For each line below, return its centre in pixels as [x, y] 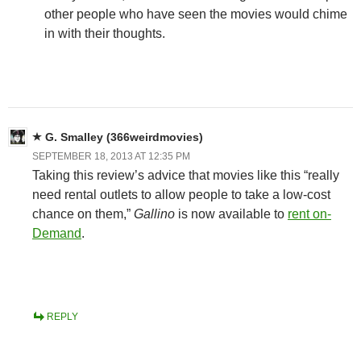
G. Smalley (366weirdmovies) [124, 137]
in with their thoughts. [105, 33]
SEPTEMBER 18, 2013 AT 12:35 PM [111, 156]
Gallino [154, 214]
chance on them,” [83, 214]
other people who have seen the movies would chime [196, 14]
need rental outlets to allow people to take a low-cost [181, 194]
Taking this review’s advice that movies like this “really [186, 175]
